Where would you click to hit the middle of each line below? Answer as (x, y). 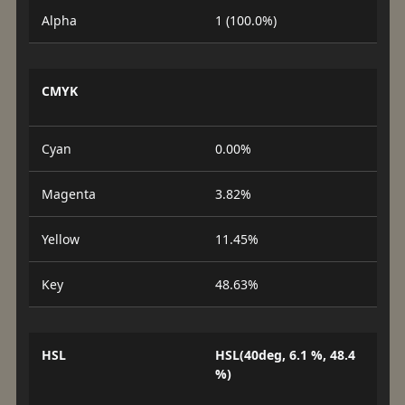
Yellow (60, 239)
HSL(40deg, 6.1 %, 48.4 (285, 355)
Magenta (68, 194)
